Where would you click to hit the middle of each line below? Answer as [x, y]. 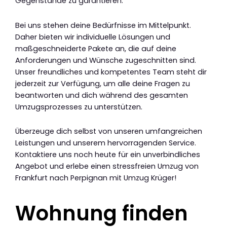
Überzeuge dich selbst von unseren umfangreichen [109, 131]
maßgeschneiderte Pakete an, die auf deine [96, 48]
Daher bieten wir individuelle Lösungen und [93, 37]
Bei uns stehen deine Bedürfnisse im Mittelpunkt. [103, 25]
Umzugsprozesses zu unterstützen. [79, 107]
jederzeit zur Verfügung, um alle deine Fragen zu [103, 83]
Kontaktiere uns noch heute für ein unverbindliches [108, 155]
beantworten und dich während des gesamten [102, 95]
